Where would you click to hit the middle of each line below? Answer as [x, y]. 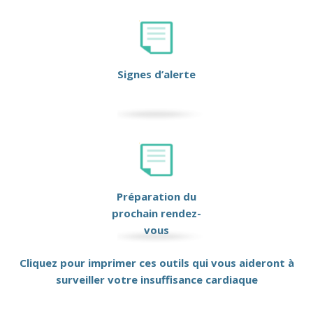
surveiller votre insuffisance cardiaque [156, 280]
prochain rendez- [156, 213]
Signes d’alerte [156, 74]
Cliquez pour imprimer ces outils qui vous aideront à [156, 263]
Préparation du [156, 197]
